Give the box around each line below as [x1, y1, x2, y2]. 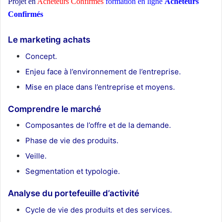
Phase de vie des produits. [25, 136, 118, 146]
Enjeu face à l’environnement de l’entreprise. [25, 66, 181, 76]
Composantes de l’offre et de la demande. [25, 120, 171, 130]
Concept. [25, 51, 57, 61]
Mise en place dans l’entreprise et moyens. [25, 82, 175, 92]
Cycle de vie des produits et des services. [25, 205, 172, 215]
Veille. [25, 151, 47, 161]
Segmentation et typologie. [25, 166, 120, 176]
